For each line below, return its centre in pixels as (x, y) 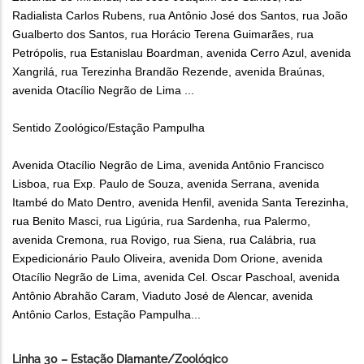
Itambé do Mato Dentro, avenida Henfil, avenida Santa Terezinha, (180, 203)
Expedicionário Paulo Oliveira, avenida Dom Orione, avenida (167, 259)
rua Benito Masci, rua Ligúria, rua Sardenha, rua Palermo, (161, 221)
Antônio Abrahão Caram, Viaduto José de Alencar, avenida (162, 296)
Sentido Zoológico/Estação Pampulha (108, 128)
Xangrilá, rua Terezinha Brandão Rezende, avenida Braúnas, (169, 72)
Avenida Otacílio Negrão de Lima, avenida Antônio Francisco (168, 165)
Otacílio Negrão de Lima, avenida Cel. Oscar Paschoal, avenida (176, 277)
